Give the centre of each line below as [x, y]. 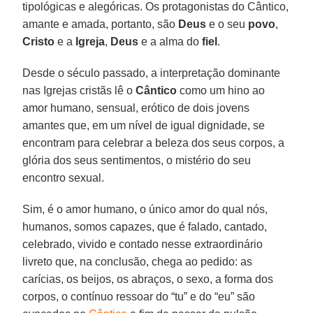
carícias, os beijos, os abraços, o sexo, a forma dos [148, 279]
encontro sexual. [64, 177]
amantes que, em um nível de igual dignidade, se [144, 125]
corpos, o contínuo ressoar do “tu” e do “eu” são [139, 296]
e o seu [227, 24]
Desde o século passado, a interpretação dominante [152, 73]
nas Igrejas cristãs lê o [79, 90]
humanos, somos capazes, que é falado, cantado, [145, 226]
